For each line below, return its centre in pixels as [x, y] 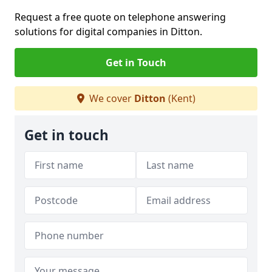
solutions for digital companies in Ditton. [108, 32]
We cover [110, 98]
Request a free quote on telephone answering [120, 17]
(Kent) [180, 98]
